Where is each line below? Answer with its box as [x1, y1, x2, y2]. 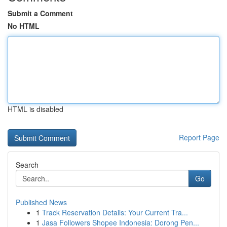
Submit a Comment [8, 8, 73, 18]
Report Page [179, 132, 219, 142]
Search [16, 160, 39, 170]
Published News [16, 197, 67, 207]
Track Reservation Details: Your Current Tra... [42, 207, 188, 217]
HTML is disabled [8, 104, 63, 114]
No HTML [8, 21, 40, 31]
